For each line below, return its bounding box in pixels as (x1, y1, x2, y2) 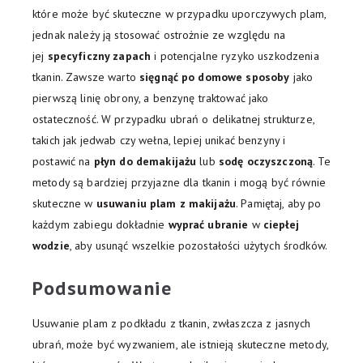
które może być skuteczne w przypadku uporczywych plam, (32, 6, 327, 22)
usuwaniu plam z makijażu (96, 196, 237, 211)
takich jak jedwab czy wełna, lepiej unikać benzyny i (32, 133, 286, 148)
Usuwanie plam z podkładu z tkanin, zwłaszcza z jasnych (32, 316, 311, 331)
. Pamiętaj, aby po (236, 196, 322, 211)
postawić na (32, 154, 94, 169)
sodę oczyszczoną (218, 154, 314, 169)
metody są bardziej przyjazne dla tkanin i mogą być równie (32, 175, 326, 190)
